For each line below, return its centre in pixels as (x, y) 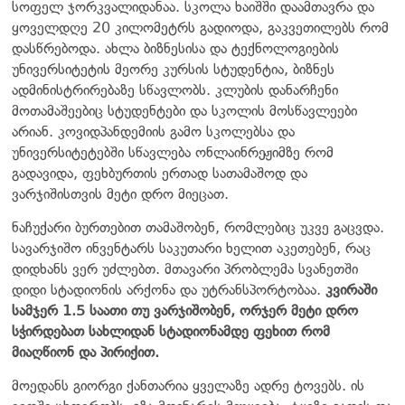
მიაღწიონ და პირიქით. (85, 352)
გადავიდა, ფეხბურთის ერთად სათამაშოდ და (160, 173)
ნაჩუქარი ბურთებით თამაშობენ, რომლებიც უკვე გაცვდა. (198, 227)
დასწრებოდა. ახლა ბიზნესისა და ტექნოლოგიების (175, 48)
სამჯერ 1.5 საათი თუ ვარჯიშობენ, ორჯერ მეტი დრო (185, 310)
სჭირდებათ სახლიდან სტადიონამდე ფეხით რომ (171, 331)
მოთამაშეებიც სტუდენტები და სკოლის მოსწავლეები (184, 110)
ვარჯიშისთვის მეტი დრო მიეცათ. (120, 193)
